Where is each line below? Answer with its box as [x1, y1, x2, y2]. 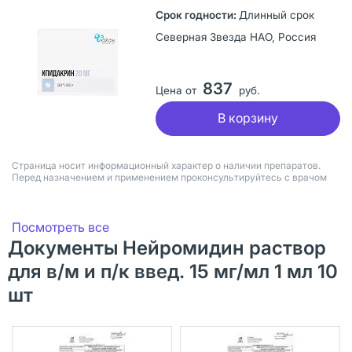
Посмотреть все [12, 218, 109, 235]
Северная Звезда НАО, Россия [155, 30, 316, 43]
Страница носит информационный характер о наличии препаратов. [12, 159, 321, 171]
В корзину [217, 110, 278, 126]
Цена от [155, 83, 196, 97]
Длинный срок [238, 8, 314, 21]
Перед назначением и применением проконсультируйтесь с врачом [12, 170, 327, 183]
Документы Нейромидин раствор [8, 236, 326, 259]
